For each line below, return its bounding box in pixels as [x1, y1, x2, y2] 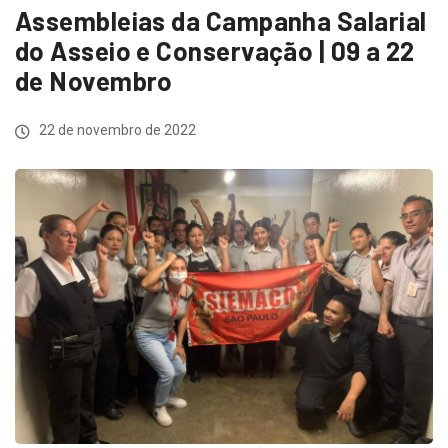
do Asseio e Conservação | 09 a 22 [15, 35, 415, 67]
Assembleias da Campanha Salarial [15, 5, 427, 37]
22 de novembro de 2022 [36, 122, 196, 139]
